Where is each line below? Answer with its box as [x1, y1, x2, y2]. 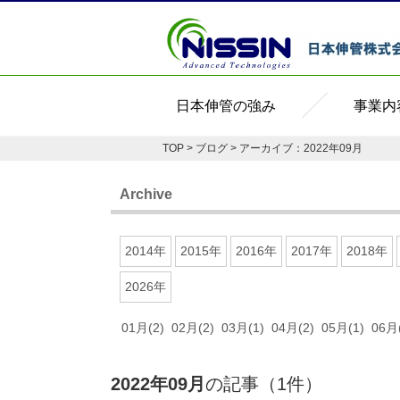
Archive [119, 187, 172, 202]
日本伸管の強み [176, 98, 276, 113]
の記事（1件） [204, 374, 322, 394]
